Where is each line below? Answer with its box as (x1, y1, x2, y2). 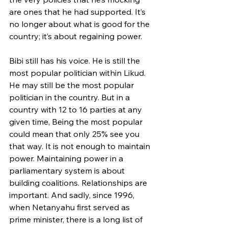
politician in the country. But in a (9, 92, 132, 102)
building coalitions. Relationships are (9, 177, 149, 188)
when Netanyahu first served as (9, 202, 132, 212)
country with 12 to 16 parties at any (9, 104, 144, 115)
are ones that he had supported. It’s (9, 6, 148, 17)
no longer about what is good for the (9, 18, 152, 29)
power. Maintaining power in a (9, 153, 125, 163)
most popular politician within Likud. (9, 67, 148, 78)
